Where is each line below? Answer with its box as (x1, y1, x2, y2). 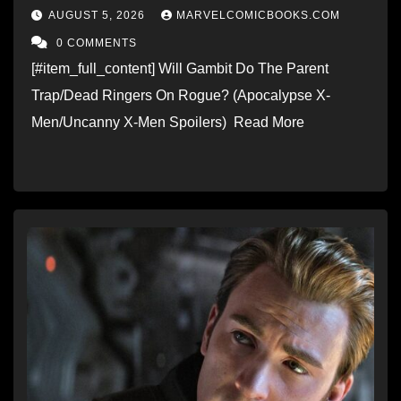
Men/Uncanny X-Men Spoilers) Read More (31, 114, 311, 130)
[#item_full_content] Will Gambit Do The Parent (31, 60, 328, 76)
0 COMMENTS (56, 36, 137, 49)
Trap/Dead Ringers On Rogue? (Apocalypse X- (31, 87, 330, 103)
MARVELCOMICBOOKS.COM (176, 8, 340, 21)
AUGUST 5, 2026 (48, 8, 149, 21)
